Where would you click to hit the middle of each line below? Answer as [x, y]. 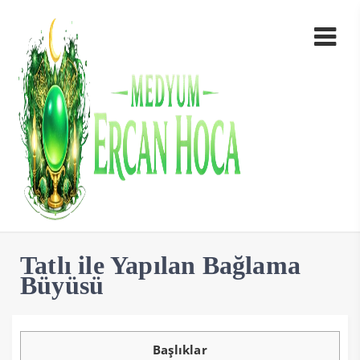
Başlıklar [180, 350]
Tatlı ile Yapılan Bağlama [161, 266]
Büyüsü [62, 286]
